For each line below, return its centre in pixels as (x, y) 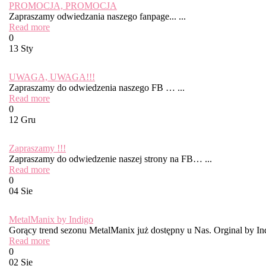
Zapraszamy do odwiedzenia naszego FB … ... (97, 88)
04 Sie (21, 191)
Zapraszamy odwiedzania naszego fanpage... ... (97, 16)
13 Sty (21, 48)
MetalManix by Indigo (51, 219)
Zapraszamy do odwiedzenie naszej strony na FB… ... (110, 159)
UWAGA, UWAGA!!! (52, 77)
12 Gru (22, 120)
